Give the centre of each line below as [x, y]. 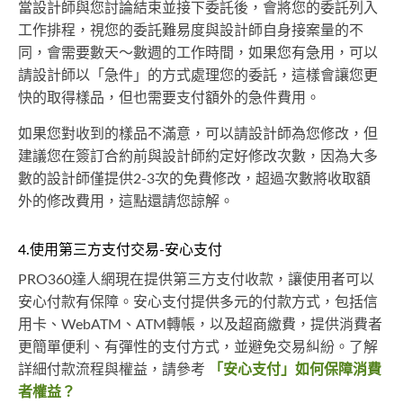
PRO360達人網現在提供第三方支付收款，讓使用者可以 [196, 280]
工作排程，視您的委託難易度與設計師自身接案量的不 [191, 31]
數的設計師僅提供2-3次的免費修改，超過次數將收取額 [194, 179]
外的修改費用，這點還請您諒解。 [126, 202]
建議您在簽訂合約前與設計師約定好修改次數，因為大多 [198, 157]
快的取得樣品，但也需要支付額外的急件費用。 [169, 99]
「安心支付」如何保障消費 [295, 370]
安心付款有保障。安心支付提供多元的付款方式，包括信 [198, 303]
